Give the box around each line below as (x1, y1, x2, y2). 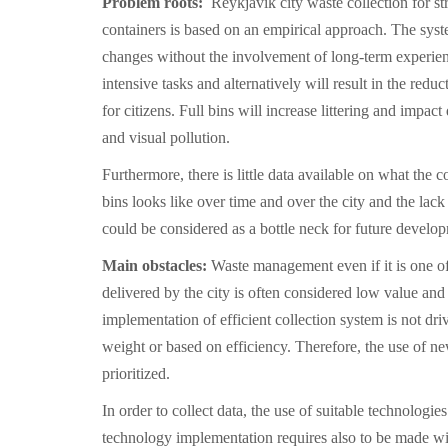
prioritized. (102, 365, 170, 382)
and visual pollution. (102, 129, 230, 146)
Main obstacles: (102, 257, 211, 274)
